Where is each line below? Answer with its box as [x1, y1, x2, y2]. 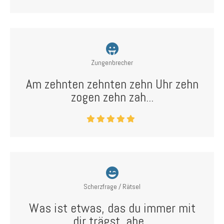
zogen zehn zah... [70, 89, 153, 105]
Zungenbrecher [91, 58, 133, 67]
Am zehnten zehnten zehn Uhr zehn [25, 76, 198, 92]
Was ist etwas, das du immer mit [28, 200, 195, 216]
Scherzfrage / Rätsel [83, 182, 140, 191]
